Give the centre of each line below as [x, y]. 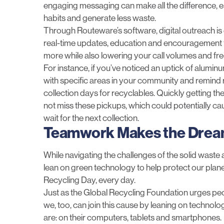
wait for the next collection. [91, 118]
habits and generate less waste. [100, 18]
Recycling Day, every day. [89, 180]
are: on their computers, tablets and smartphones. [132, 218]
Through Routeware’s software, [101, 31]
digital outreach [187, 31]
